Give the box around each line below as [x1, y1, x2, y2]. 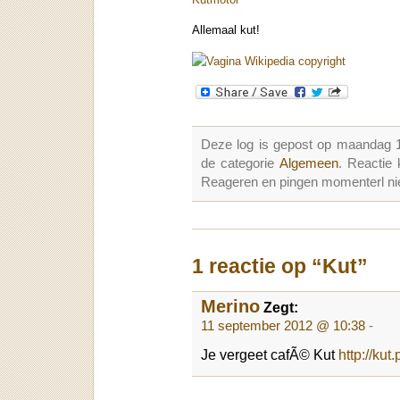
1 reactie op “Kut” [192, 254, 368, 278]
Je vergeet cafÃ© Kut [201, 346, 338, 362]
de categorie [201, 155, 279, 171]
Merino [201, 296, 260, 316]
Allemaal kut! [192, 23, 260, 37]
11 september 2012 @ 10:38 [201, 318, 365, 333]
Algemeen [279, 155, 338, 171]
